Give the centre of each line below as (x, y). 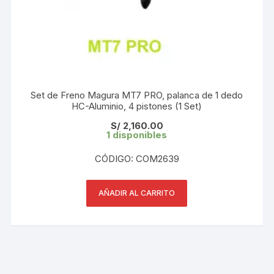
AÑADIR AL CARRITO (137, 193)
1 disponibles (137, 135)
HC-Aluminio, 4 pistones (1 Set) (137, 106)
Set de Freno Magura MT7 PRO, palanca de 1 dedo (137, 95)
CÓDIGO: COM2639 (137, 158)
